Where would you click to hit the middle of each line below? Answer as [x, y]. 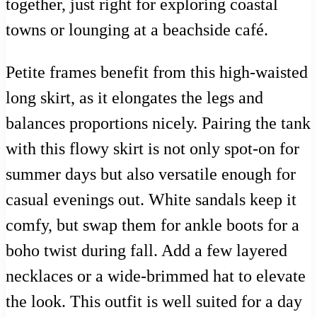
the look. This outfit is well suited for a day [154, 302]
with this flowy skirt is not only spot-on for [152, 149]
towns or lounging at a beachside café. [137, 30]
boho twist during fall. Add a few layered [146, 251]
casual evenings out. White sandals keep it [151, 200]
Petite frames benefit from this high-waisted [157, 73]
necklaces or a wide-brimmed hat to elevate [156, 276]
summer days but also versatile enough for [151, 174]
